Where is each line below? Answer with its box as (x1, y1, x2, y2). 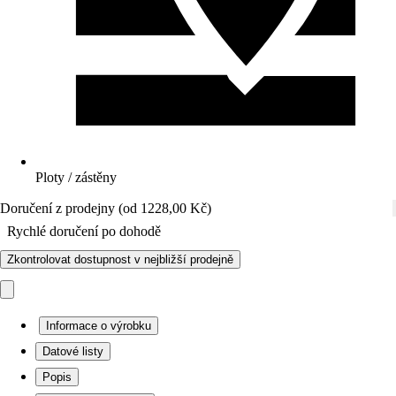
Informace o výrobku (46, 319, 151, 332)
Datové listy (42, 345, 103, 358)
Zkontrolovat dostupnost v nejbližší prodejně (7, 253, 233, 266)
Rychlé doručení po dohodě (7, 224, 161, 239)
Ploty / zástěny (35, 170, 117, 185)
